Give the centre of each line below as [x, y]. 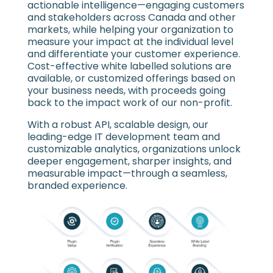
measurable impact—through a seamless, [127, 173]
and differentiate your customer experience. [133, 54]
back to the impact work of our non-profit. [129, 103]
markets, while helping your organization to [130, 30]
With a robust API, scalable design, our [118, 125]
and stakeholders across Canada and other [131, 17]
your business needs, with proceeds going [126, 90]
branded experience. [77, 186]
